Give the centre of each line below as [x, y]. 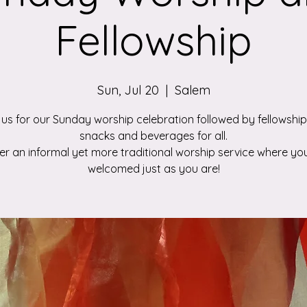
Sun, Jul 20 [128, 90]
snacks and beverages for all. [153, 136]
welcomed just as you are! [153, 169]
